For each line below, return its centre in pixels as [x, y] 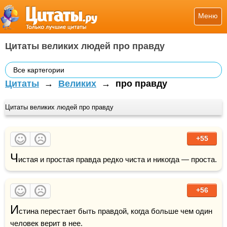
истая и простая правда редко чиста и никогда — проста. [118, 159]
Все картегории [39, 70]
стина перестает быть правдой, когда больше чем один [116, 211]
